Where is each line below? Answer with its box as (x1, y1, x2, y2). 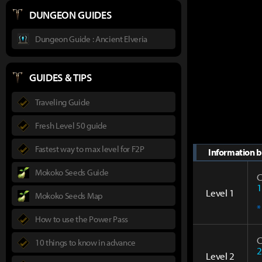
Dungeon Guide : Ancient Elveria (35, 33, 148, 44)
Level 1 (206, 186, 235, 199)
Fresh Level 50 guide (35, 119, 107, 131)
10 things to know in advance (35, 236, 136, 248)
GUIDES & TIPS (29, 71, 92, 84)
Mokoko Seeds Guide (35, 166, 109, 178)
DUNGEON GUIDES (29, 8, 112, 22)
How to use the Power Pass (35, 213, 128, 225)
